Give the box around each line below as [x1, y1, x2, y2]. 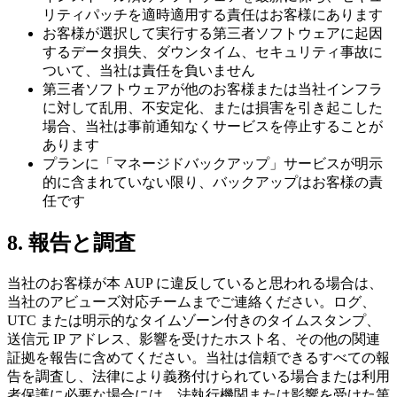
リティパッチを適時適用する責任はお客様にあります [43, 6, 383, 22]
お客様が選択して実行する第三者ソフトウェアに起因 [43, 25, 383, 41]
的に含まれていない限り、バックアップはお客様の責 [43, 174, 383, 190]
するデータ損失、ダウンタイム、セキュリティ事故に [43, 43, 383, 59]
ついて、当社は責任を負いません [43, 62, 255, 78]
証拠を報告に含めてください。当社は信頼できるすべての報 [7, 349, 390, 365]
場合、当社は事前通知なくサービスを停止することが [43, 118, 383, 134]
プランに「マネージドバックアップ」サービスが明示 [43, 155, 383, 171]
